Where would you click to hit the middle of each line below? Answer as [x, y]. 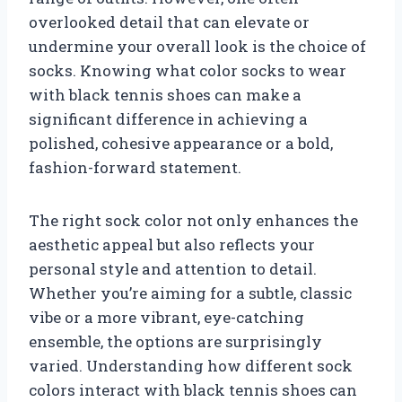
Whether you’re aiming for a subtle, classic [190, 293]
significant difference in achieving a [168, 118]
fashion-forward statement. [135, 167]
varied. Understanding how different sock [191, 365]
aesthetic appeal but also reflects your [172, 244]
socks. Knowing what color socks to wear [188, 70]
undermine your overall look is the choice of [197, 46]
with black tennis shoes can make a [165, 94]
